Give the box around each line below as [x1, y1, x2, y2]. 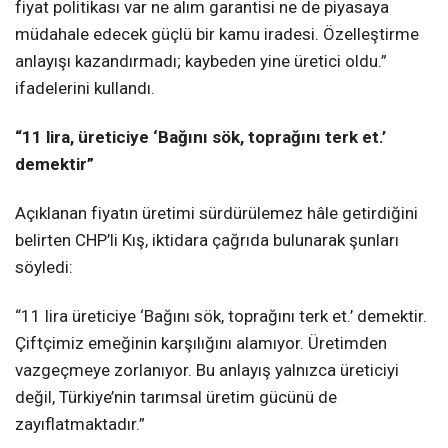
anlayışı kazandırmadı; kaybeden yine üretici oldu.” [15, 50, 387, 71]
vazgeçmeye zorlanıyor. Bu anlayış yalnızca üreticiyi [15, 360, 399, 381]
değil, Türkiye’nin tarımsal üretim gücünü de [15, 387, 337, 408]
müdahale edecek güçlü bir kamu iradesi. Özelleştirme [15, 23, 419, 44]
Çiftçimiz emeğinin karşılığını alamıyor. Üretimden [15, 333, 387, 354]
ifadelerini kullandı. [15, 77, 155, 98]
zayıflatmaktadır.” [15, 414, 145, 435]
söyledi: [15, 257, 73, 278]
